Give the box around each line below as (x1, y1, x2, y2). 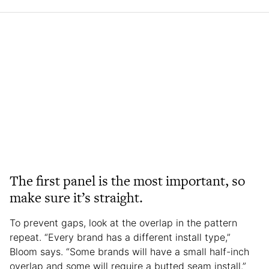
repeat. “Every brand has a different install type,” (10, 231, 231, 243)
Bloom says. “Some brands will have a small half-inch (10, 245, 249, 258)
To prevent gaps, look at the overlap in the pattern (10, 216, 237, 229)
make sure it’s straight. (10, 187, 143, 207)
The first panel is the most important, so (10, 171, 245, 190)
